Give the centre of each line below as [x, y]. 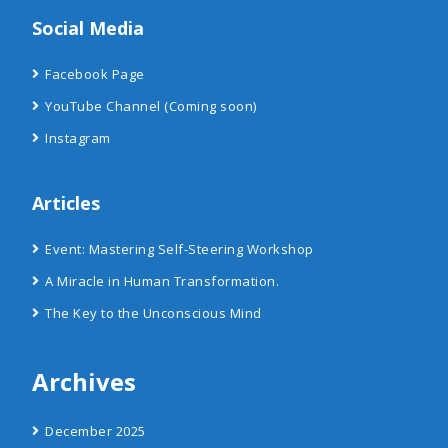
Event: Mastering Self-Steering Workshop [179, 249]
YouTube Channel [103, 106]
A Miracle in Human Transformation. [162, 281]
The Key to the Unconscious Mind [153, 313]
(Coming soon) [208, 106]
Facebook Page [95, 74]
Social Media [88, 28]
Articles [66, 203]
